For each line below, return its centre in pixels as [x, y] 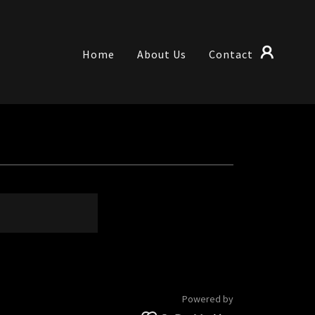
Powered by [208, 299]
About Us [161, 54]
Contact [231, 54]
